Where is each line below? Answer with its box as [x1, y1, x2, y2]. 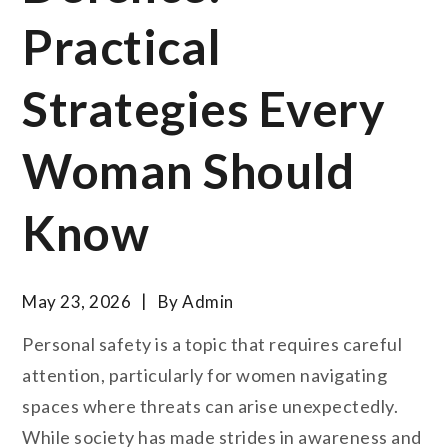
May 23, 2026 [22, 291, 132, 313]
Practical [22, 18, 222, 76]
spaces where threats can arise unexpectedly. [22, 394, 399, 417]
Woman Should [22, 142, 355, 200]
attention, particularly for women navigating [22, 363, 388, 386]
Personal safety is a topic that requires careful [22, 332, 403, 355]
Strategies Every [22, 80, 386, 138]
